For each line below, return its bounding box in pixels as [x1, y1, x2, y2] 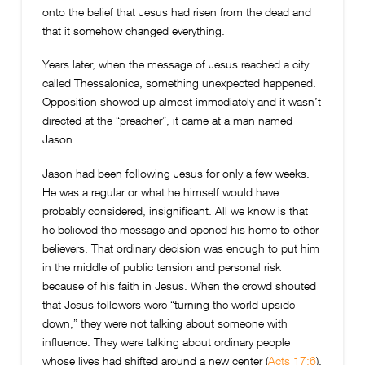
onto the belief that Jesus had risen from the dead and [42, 4, 311, 19]
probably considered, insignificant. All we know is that [42, 203, 308, 218]
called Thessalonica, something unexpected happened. [42, 76, 316, 90]
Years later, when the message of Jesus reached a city [42, 57, 309, 72]
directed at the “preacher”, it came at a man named [42, 113, 292, 128]
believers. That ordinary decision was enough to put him [42, 240, 319, 255]
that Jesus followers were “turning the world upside [42, 297, 295, 311]
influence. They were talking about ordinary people [42, 334, 290, 349]
